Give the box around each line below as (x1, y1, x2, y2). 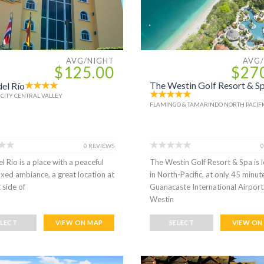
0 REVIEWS (83, 141, 114, 149)
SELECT (169, 218, 194, 226)
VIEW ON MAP (55, 218, 103, 226)
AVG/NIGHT (65, 55, 114, 65)
